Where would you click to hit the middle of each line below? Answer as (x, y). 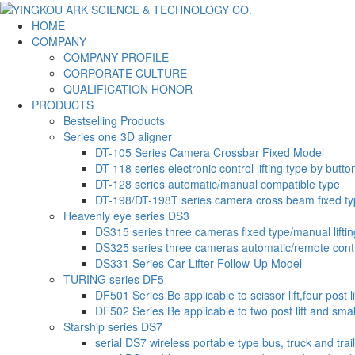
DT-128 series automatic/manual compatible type (218, 184)
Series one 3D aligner (118, 137)
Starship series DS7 (113, 327)
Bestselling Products (114, 121)
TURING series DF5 (114, 279)
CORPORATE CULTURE (125, 73)
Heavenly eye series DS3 (126, 216)
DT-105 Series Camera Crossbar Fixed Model (210, 153)
